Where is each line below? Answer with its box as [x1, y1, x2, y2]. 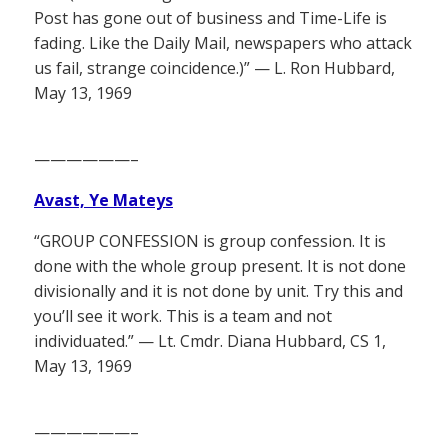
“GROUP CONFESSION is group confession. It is [34, 230, 386, 253]
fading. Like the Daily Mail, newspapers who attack [34, 32, 412, 55]
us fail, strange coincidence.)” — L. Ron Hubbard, [34, 57, 395, 80]
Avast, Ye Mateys [34, 189, 173, 212]
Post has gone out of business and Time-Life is [34, 7, 387, 30]
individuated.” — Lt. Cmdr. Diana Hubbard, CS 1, [34, 330, 386, 353]
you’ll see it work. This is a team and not [34, 305, 332, 328]
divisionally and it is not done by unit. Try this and [34, 280, 403, 303]
